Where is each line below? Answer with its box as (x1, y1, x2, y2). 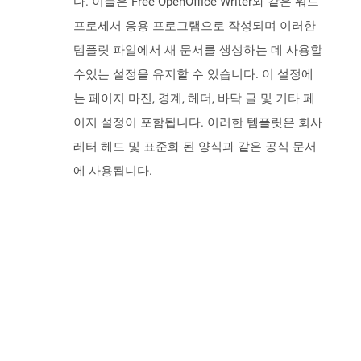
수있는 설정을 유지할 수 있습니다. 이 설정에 (73, 67, 313, 82)
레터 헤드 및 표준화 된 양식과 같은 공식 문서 (73, 139, 317, 155)
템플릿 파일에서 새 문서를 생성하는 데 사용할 (73, 43, 322, 58)
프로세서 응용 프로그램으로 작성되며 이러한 (73, 19, 316, 34)
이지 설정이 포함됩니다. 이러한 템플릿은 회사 (73, 115, 322, 131)
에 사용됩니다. (73, 164, 152, 179)
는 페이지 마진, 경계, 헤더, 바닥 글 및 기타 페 (73, 91, 315, 106)
